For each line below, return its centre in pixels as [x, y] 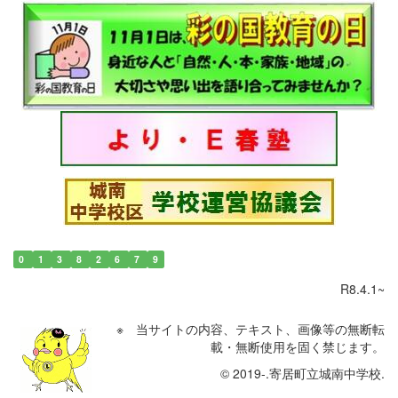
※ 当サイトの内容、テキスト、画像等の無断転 [251, 328]
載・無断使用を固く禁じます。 [298, 346]
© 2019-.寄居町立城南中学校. [301, 373]
